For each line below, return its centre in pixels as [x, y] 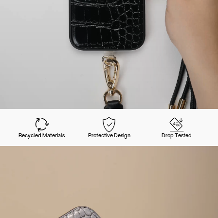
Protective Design [109, 135]
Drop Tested [176, 135]
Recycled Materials [41, 135]
